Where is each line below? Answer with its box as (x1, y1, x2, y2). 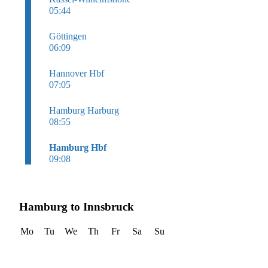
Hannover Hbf (49, 68, 104, 79)
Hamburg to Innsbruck (19, 200, 134, 214)
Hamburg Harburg (49, 105, 119, 116)
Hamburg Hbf (49, 142, 106, 153)
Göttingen (49, 31, 87, 42)
